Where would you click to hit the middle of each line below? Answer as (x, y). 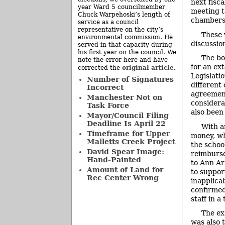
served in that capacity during (125, 45)
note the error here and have (123, 60)
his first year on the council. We (127, 52)
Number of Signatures (130, 79)
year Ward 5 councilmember (122, 7)
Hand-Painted (114, 160)
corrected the (100, 68)
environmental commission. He (125, 37)
